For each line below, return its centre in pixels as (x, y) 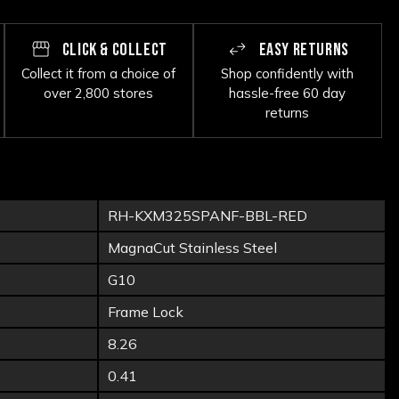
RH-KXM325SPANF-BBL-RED (208, 216)
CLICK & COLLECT (113, 50)
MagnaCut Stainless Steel (192, 248)
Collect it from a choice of (99, 73)
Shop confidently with (288, 73)
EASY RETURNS (302, 50)
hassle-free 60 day (288, 93)
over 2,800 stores (99, 93)
